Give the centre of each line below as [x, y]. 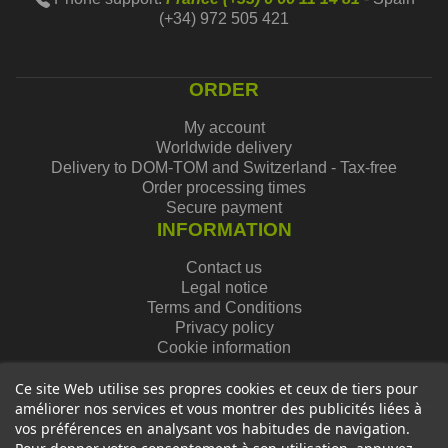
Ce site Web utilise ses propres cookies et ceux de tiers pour [216, 388]
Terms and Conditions [224, 307]
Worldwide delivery [224, 147]
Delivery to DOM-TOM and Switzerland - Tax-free [224, 167]
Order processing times [224, 187]
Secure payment [224, 207]
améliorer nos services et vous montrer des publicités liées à [218, 408]
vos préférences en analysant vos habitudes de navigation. [212, 428]
